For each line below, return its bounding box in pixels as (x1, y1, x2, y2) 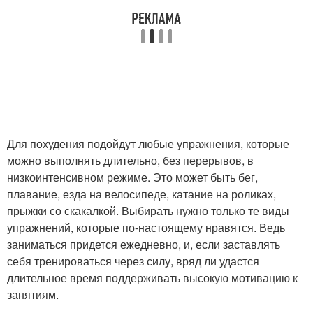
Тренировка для (191, 152, 271, 166)
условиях (208, 18, 255, 32)
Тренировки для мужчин (171, 85, 291, 99)
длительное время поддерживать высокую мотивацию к (7, 269, 298, 286)
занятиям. (7, 286, 59, 303)
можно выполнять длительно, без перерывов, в (7, 152, 254, 168)
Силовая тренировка (29, 161, 134, 175)
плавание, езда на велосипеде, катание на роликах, (7, 185, 276, 202)
